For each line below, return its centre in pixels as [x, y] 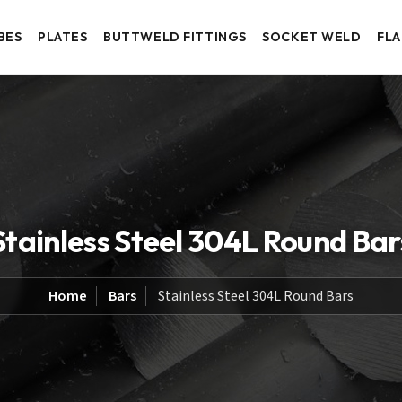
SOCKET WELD [312, 37]
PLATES [63, 37]
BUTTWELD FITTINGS [175, 37]
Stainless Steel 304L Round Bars [256, 296]
